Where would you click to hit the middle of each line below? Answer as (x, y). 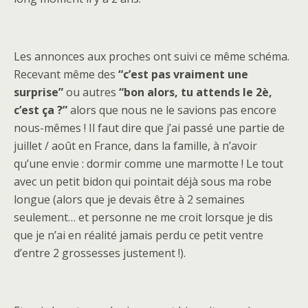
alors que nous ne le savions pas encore (172, 110)
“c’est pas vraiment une (183, 75)
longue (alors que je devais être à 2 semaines (129, 200)
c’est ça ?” (41, 110)
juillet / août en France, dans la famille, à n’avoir (135, 146)
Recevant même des (66, 75)
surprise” (40, 92)
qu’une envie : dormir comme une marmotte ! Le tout (148, 164)
